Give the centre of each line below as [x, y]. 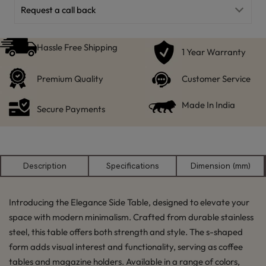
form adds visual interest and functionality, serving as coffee [126, 247]
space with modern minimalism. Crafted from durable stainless [131, 217]
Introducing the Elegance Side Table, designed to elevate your [129, 202]
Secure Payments [71, 109]
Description [45, 166]
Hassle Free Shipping [77, 47]
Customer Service [216, 78]
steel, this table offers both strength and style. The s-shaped [126, 232]
